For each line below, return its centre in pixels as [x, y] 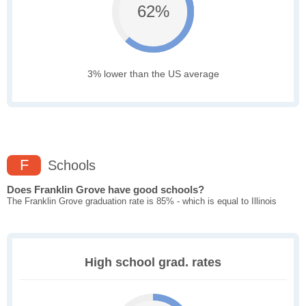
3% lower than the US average [153, 74]
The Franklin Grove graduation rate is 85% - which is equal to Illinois [142, 201]
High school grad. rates [153, 263]
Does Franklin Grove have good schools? [106, 190]
